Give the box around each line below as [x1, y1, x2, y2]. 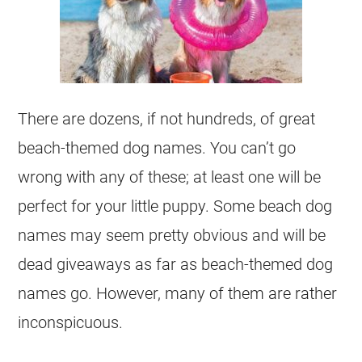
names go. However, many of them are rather [18, 284, 338, 304]
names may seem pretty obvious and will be [18, 225, 326, 246]
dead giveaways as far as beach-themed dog [18, 255, 334, 275]
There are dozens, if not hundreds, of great [18, 109, 316, 129]
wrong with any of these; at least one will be [18, 167, 322, 187]
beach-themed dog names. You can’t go [18, 138, 297, 158]
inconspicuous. [18, 313, 124, 333]
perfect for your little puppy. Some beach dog [18, 196, 333, 217]
